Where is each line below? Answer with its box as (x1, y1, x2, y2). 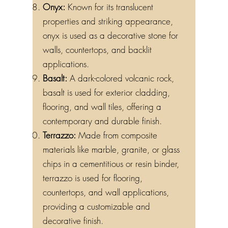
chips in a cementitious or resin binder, (43, 160, 179, 172)
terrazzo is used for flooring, (43, 175, 142, 186)
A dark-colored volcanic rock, (67, 75, 174, 87)
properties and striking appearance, (43, 18, 173, 30)
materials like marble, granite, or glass (43, 146, 180, 158)
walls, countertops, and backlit (43, 46, 152, 58)
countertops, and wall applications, (43, 189, 169, 201)
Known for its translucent (65, 4, 153, 15)
